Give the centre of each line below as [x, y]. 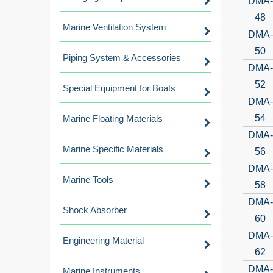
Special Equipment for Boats [119, 88]
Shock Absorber [95, 210]
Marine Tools [88, 179]
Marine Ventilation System [115, 27]
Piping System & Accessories [122, 58]
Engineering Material [103, 240]
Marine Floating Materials [113, 119]
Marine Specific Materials [113, 149]
